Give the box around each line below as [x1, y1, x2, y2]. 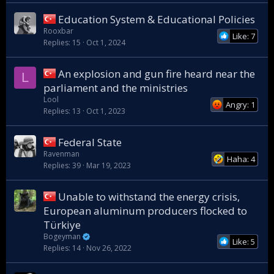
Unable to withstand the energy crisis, [58, 190, 240, 204]
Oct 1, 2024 [86, 37, 125, 48]
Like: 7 [232, 31, 255, 42]
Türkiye [43, 218, 81, 232]
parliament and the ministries [43, 81, 188, 95]
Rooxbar [43, 26, 73, 36]
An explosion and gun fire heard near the [58, 67, 255, 81]
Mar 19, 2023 [86, 160, 131, 171]
